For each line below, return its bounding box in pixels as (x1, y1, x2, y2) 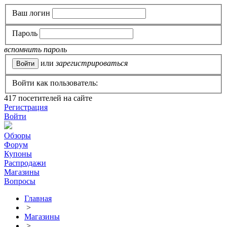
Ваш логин (12, 8, 50, 17)
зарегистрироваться (56, 58, 128, 67)
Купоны (4, 149, 32, 159)
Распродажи (4, 159, 46, 168)
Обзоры (4, 131, 31, 140)
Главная (24, 194, 52, 203)
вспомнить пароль (4, 45, 67, 54)
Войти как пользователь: (12, 79, 98, 88)
